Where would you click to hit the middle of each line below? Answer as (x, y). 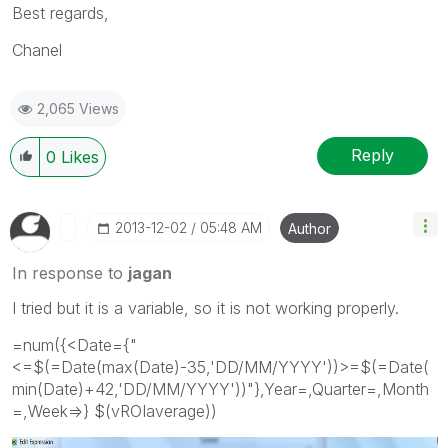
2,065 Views (78, 108)
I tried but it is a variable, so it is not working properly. (205, 307)
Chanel (37, 49)
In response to (70, 272)
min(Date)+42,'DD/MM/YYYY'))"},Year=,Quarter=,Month (220, 388)
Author (309, 228)
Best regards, (60, 12)
